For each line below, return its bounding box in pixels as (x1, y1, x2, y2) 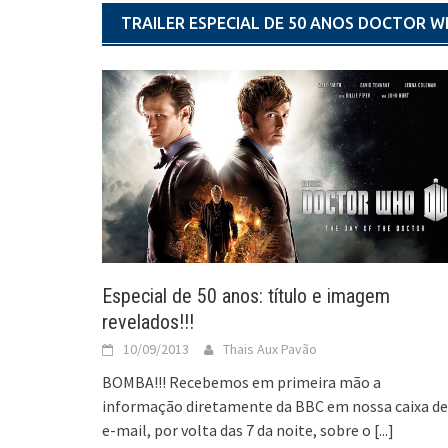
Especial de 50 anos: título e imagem (102, 283, 390, 308)
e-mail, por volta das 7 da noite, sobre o (102, 419, 374, 440)
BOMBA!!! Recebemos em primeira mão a (102, 371, 381, 392)
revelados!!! (102, 309, 194, 334)
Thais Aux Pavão (223, 339, 317, 358)
